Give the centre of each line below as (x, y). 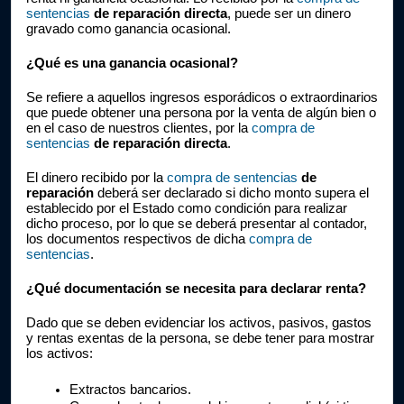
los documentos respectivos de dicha (138, 239)
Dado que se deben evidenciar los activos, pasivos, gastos (199, 323)
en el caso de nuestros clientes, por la (139, 128)
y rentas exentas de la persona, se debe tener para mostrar (200, 338)
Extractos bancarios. (130, 390)
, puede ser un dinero (289, 14)
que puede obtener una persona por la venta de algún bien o (201, 113)
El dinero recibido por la (96, 178)
